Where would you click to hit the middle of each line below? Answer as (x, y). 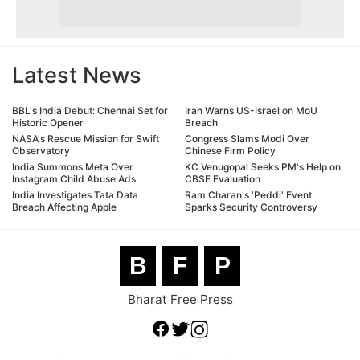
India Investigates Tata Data (75, 195)
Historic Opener (48, 123)
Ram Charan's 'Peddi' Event (248, 195)
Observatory (41, 151)
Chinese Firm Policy (230, 151)
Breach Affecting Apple (64, 207)
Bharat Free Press (180, 300)
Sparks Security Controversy (251, 207)
